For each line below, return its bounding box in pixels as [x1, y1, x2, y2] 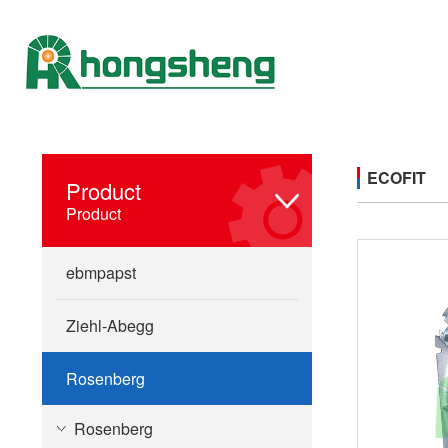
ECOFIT [367, 166, 426, 189]
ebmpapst [66, 261, 136, 284]
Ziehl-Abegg [66, 314, 154, 337]
